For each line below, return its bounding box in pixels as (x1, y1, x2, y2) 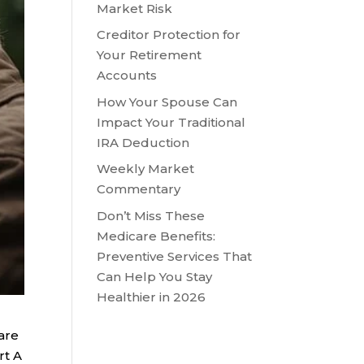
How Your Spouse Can (97, 93, 238, 110)
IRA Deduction (97, 134, 190, 150)
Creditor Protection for (97, 27, 241, 43)
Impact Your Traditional (97, 114, 246, 130)
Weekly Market (97, 161, 195, 177)
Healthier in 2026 (97, 288, 206, 305)
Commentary (97, 181, 181, 197)
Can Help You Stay (97, 268, 213, 284)
